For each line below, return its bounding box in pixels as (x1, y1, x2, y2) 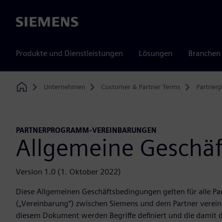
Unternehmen (43, 82, 85, 91)
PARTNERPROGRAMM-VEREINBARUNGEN (16, 126, 157, 135)
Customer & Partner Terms (101, 82, 180, 91)
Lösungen (139, 49, 172, 58)
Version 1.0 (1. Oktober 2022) (16, 167, 121, 177)
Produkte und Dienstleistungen (16, 49, 123, 58)
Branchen (188, 49, 221, 58)
